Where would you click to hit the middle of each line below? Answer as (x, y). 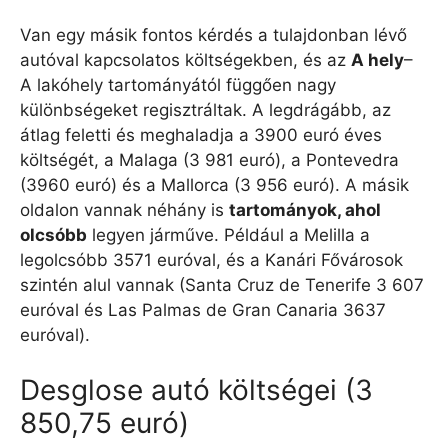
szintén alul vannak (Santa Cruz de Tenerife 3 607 (222, 285)
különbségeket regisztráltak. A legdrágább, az (205, 110)
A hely (377, 60)
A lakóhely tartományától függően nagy (178, 85)
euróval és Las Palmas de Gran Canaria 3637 (203, 310)
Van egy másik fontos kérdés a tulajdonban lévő (213, 35)
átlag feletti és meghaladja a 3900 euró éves (201, 135)
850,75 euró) (104, 422)
